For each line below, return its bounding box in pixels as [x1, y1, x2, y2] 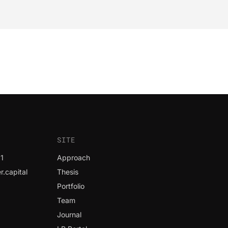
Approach [57, 153, 90, 162]
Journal [57, 210, 81, 219]
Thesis [57, 167, 78, 176]
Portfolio [57, 182, 84, 190]
